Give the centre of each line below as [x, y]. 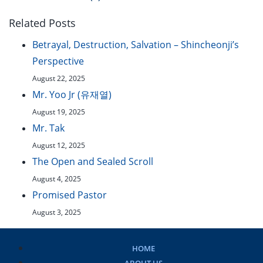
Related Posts [42, 23]
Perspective [58, 61]
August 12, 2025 [59, 145]
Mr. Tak [48, 128]
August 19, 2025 [59, 112]
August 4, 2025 [57, 179]
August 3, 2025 [57, 212]
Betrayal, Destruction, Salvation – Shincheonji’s [136, 45]
